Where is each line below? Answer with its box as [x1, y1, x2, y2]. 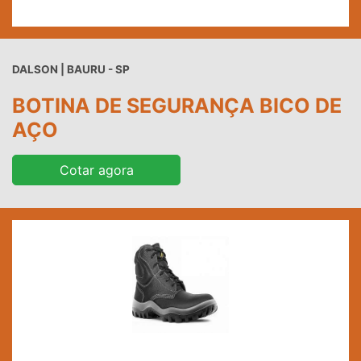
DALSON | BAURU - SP [12, 63, 130, 77]
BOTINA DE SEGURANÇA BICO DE [12, 93, 342, 118]
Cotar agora [59, 162, 134, 179]
